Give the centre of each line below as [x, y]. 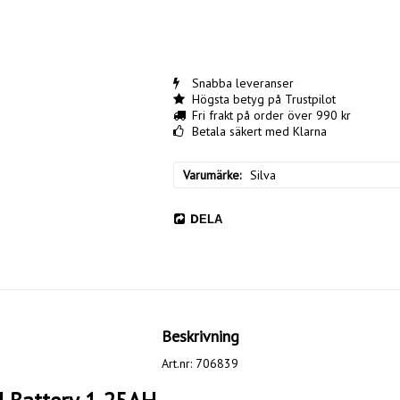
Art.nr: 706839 [200, 364]
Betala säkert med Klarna [259, 132]
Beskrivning [200, 337]
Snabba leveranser [242, 83]
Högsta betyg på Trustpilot [263, 100]
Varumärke [211, 175]
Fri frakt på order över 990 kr [271, 116]
